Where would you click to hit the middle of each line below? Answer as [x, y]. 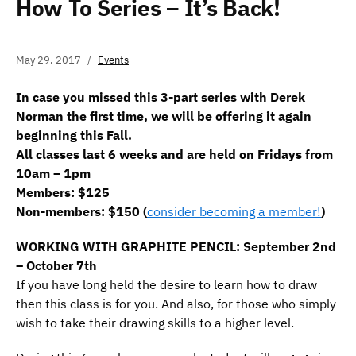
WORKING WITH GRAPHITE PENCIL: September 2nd [176, 246]
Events [113, 60]
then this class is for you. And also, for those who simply [176, 303]
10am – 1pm [53, 173]
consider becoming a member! [234, 211]
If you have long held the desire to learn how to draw [166, 284]
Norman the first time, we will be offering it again [164, 116]
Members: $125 [63, 192]
